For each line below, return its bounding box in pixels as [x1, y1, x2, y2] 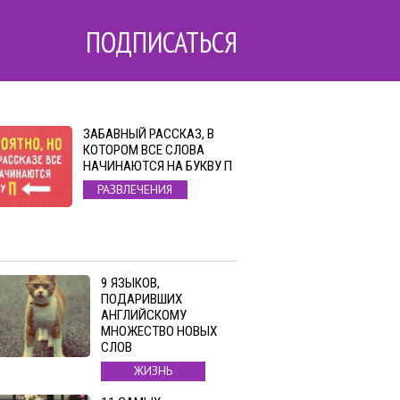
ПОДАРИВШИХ [101, 291, 182, 308]
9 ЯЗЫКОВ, [101, 275, 160, 292]
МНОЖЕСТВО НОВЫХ [101, 323, 217, 340]
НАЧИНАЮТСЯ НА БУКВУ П [82, 158, 232, 174]
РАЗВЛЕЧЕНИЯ [97, 181, 173, 198]
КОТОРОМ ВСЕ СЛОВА [82, 142, 204, 158]
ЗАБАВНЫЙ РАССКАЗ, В [82, 126, 214, 142]
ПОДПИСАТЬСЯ [86, 22, 238, 61]
